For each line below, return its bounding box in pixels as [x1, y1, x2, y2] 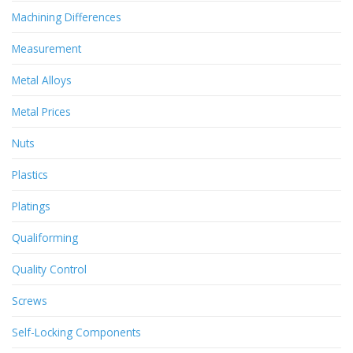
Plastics [12, 167, 48, 183]
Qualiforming [12, 230, 78, 246]
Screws [12, 293, 47, 309]
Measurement [12, 41, 81, 57]
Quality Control [12, 262, 87, 277]
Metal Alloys [12, 72, 72, 88]
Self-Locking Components [12, 325, 141, 340]
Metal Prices [12, 104, 71, 120]
